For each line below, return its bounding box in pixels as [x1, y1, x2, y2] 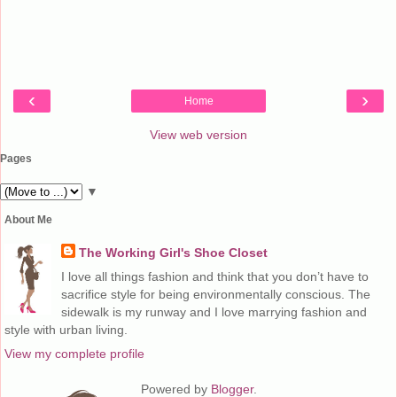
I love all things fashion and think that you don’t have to [60, 269, 369, 284]
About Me [4, 213, 52, 226]
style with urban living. [4, 322, 128, 337]
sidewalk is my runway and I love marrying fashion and [60, 304, 367, 319]
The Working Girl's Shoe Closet [78, 245, 268, 260]
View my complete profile [4, 346, 144, 362]
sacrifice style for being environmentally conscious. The [60, 286, 370, 301]
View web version [150, 128, 247, 143]
